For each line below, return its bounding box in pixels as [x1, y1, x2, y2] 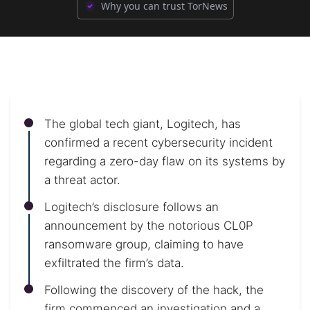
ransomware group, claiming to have [44, 237, 244, 251]
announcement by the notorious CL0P [44, 219, 253, 232]
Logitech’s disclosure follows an [44, 200, 219, 214]
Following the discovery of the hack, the [44, 283, 264, 297]
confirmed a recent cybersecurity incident [44, 136, 273, 149]
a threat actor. [44, 173, 120, 187]
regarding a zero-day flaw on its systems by [44, 154, 285, 168]
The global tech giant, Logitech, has [44, 117, 241, 131]
